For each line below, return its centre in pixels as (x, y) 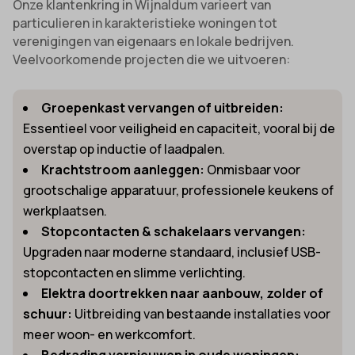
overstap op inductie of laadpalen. (124, 149)
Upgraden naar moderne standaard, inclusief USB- (172, 252)
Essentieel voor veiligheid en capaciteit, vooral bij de (179, 128)
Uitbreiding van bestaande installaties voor (202, 313)
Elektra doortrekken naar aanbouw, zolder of (183, 293)
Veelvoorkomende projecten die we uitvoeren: (152, 59)
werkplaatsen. (65, 210)
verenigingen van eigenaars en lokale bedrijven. (154, 41)
